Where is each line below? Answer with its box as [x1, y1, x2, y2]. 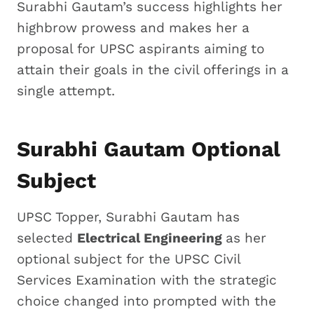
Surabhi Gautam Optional [17, 136, 280, 161]
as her [226, 229, 266, 246]
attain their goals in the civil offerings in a [17, 61, 289, 78]
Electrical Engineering [77, 229, 226, 246]
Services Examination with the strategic [17, 271, 277, 288]
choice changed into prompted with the [17, 292, 276, 309]
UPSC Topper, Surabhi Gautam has [17, 208, 240, 225]
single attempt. [17, 82, 115, 99]
